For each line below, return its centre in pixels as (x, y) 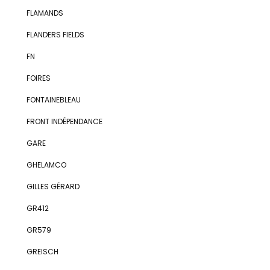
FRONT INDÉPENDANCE (64, 121)
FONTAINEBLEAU (53, 100)
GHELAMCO (46, 165)
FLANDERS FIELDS (55, 35)
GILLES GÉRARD (53, 187)
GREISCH (42, 252)
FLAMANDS (45, 13)
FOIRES (38, 78)
